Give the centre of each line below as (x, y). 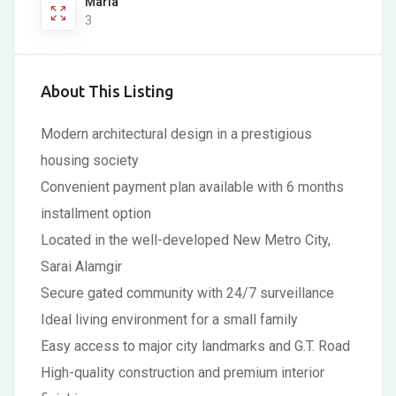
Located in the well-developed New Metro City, (186, 240)
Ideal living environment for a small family (169, 320)
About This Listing (107, 91)
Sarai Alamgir (81, 267)
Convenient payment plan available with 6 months (192, 187)
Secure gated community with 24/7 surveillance (187, 293)
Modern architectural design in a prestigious (176, 134)
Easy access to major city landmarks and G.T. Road (195, 346)
